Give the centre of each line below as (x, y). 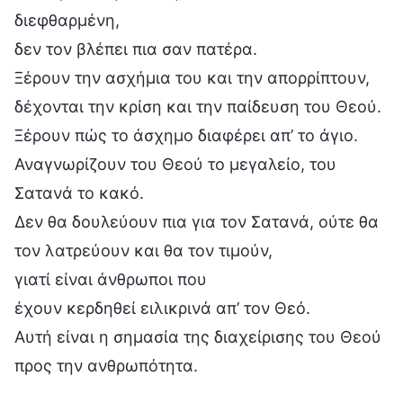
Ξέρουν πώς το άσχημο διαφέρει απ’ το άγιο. (186, 135)
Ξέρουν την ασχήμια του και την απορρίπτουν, (192, 77)
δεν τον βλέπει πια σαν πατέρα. (136, 49)
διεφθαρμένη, (67, 20)
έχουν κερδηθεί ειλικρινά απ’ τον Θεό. (162, 308)
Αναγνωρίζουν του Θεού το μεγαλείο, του (175, 164)
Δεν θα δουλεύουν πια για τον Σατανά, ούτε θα (197, 221)
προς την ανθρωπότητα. (106, 365)
